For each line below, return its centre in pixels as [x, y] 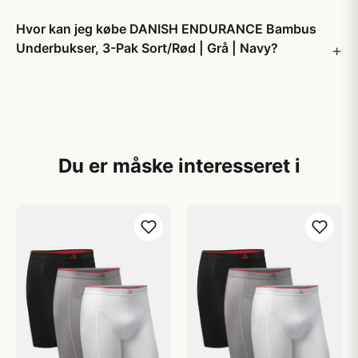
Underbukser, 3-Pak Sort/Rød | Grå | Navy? [147, 48]
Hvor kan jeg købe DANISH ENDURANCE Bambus [166, 29]
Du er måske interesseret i [179, 166]
